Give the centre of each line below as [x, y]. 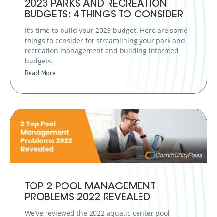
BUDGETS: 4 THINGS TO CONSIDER [104, 15]
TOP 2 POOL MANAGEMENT [90, 187]
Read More [40, 73]
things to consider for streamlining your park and [105, 41]
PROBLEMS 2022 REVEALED [87, 197]
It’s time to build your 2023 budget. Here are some [106, 31]
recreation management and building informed [102, 51]
